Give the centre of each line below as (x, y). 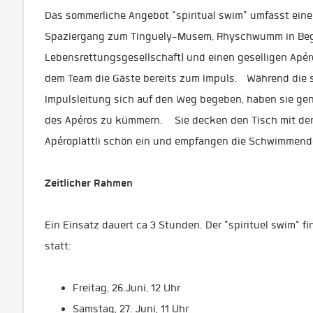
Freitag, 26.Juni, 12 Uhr (131, 288)
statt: (63, 246)
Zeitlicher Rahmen (93, 183)
